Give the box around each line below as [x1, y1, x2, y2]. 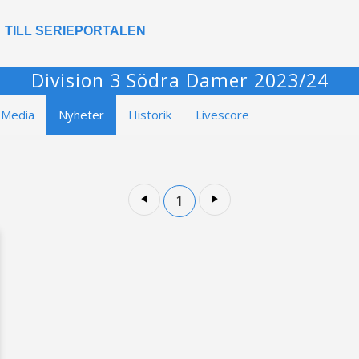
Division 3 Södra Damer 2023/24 [30, 67, 329, 93]
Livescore [196, 107, 249, 123]
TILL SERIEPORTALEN [5, 24, 146, 38]
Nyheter [58, 107, 104, 123]
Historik [128, 107, 171, 123]
